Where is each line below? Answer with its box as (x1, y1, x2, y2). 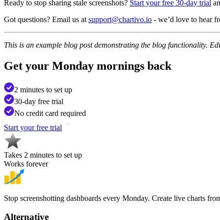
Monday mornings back (52, 59, 171, 72)
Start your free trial (4, 123, 62, 132)
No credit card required (14, 109, 86, 117)
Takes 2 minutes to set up (4, 150, 82, 159)
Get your (4, 59, 52, 72)
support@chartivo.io (88, 15, 152, 24)
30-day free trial (14, 97, 63, 106)
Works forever (4, 159, 48, 168)
